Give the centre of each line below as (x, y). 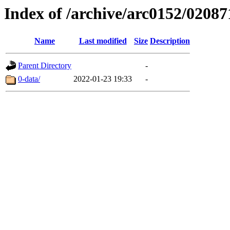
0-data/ (29, 79)
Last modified (103, 41)
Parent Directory (45, 66)
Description (170, 41)
